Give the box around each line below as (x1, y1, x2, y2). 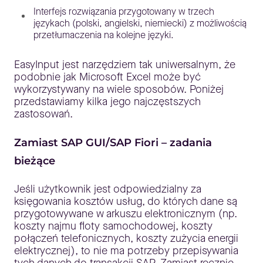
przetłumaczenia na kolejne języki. (33, 29, 174, 42)
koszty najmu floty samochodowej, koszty (14, 219, 213, 234)
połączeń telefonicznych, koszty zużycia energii (14, 231, 238, 246)
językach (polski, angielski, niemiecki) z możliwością (33, 17, 247, 30)
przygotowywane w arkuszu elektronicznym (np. (14, 207, 237, 221)
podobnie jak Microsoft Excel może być (14, 70, 201, 85)
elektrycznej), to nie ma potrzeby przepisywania (14, 244, 238, 258)
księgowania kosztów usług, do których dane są (14, 194, 237, 209)
